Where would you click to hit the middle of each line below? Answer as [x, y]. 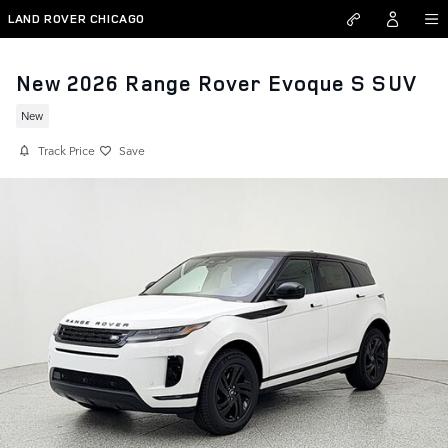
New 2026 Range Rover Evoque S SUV [216, 83]
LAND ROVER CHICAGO [77, 18]
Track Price [66, 150]
